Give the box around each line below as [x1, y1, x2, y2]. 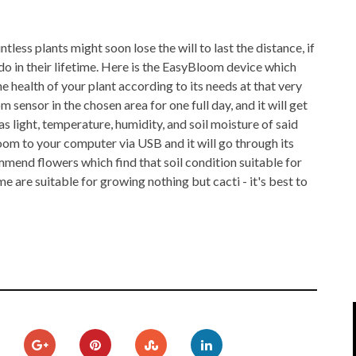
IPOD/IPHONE [78, 10, 137, 23]
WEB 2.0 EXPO [252, 76, 316, 90]
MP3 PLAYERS [78, 43, 139, 56]
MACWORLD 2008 [252, 10, 331, 23]
